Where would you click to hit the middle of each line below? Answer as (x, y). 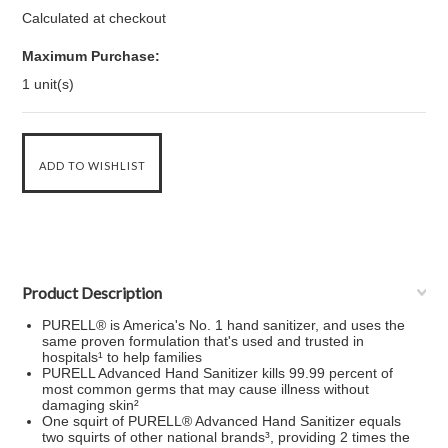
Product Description (92, 292)
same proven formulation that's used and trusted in (203, 341)
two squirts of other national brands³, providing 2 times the (226, 437)
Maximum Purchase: (91, 56)
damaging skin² (91, 405)
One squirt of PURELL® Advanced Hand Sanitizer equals (222, 421)
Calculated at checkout (94, 18)
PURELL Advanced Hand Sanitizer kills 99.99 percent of (218, 373)
